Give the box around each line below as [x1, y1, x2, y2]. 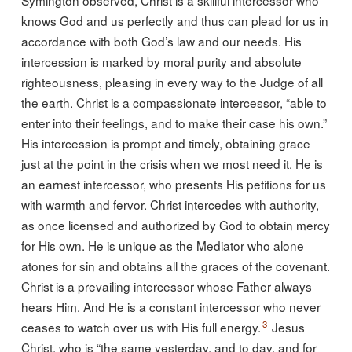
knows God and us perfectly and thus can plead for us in [20, 11, 328, 29]
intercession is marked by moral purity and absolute [20, 52, 302, 70]
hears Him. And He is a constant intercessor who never [20, 297, 321, 315]
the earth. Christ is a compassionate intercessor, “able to [20, 93, 327, 111]
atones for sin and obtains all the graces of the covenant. [20, 256, 330, 274]
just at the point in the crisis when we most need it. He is [20, 154, 323, 172]
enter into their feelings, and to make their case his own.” [20, 113, 327, 131]
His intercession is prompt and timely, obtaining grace [20, 134, 310, 152]
